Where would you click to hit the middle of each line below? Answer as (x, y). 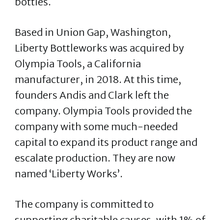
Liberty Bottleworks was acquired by (99, 48)
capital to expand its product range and (106, 142)
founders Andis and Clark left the (92, 95)
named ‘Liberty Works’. (69, 174)
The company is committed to (84, 204)
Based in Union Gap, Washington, (93, 32)
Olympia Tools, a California (78, 64)
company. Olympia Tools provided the (103, 111)
